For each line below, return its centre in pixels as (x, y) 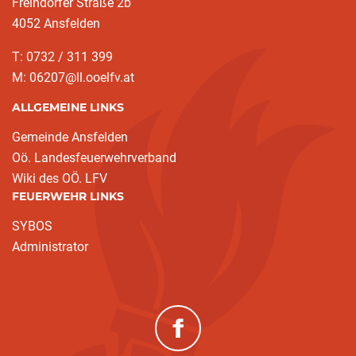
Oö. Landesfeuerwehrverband (94, 158)
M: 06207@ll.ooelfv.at (73, 78)
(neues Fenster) (216, 344)
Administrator (50, 247)
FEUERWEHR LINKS (68, 197)
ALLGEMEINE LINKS (68, 108)
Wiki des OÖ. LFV (60, 179)
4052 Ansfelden (56, 24)
